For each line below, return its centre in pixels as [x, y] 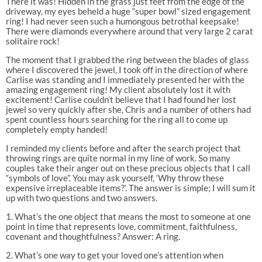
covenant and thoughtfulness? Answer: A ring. [93, 236]
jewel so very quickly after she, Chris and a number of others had [128, 109]
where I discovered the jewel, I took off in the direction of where [127, 69]
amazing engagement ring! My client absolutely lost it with [118, 89]
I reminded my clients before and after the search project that [123, 148]
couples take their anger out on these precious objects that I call [128, 168]
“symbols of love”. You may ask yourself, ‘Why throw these [115, 177]
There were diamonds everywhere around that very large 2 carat [129, 31]
